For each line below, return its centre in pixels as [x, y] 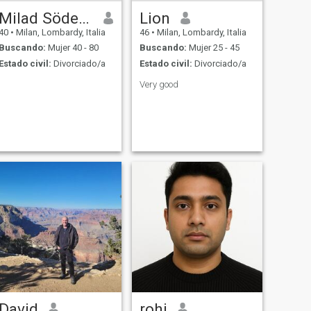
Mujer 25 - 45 [213, 48]
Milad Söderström [84, 18]
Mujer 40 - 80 [72, 48]
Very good [159, 84]
